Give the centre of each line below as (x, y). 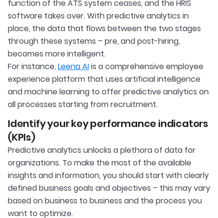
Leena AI (73, 67)
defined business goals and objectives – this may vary (109, 188)
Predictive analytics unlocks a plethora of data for (102, 150)
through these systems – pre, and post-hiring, (94, 41)
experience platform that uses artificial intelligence (104, 79)
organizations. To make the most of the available (100, 163)
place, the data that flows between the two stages (104, 29)
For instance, (33, 67)
